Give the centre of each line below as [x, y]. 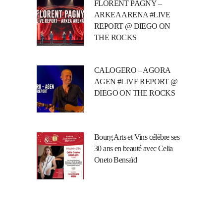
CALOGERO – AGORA [132, 70]
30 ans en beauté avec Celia [134, 148]
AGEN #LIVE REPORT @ [136, 81]
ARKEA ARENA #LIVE [132, 14]
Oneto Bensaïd [116, 160]
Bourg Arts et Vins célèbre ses [137, 137]
